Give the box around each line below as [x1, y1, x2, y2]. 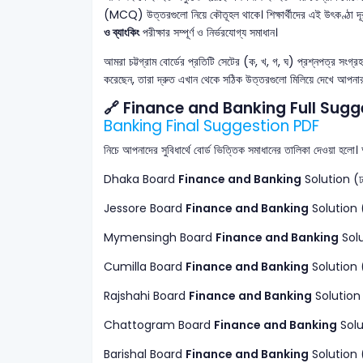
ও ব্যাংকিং [103, 24, 139, 41]
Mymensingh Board [103, 229, 216, 246]
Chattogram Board [103, 317, 214, 334]
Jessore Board [103, 200, 186, 217]
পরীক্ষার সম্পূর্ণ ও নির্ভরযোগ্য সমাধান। [139, 24, 278, 41]
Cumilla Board [103, 258, 186, 275]
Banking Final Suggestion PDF [103, 115, 319, 138]
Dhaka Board [103, 171, 178, 188]
